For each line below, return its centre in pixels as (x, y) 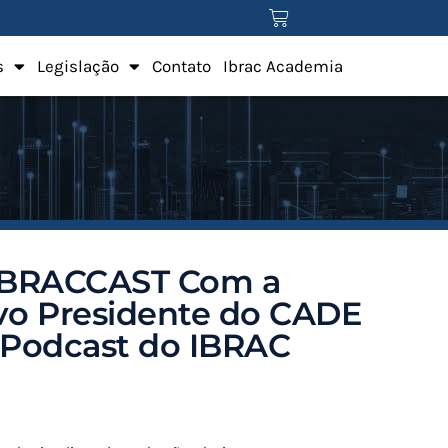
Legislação (77, 66)
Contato (181, 66)
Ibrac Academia (282, 66)
